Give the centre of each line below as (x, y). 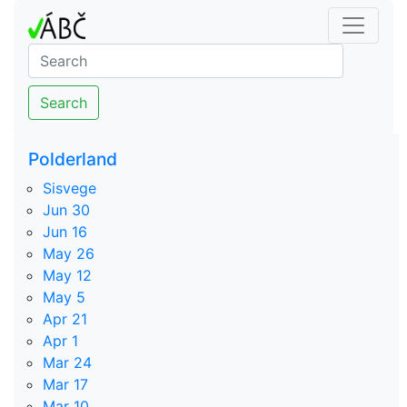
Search (64, 103)
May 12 (67, 275)
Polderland (73, 159)
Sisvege (69, 188)
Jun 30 (66, 209)
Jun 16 (65, 231)
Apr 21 (65, 318)
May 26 (69, 253)
